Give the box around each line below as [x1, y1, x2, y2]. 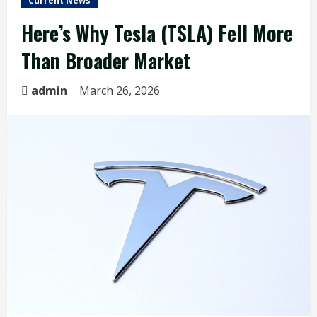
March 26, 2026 [79, 83, 163, 98]
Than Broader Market [21, 46, 191, 75]
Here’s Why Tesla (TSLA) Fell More [21, 18, 293, 47]
